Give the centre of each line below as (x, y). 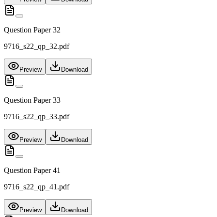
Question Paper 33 (32, 100)
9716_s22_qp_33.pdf (37, 117)
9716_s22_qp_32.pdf (37, 46)
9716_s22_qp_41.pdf (37, 187)
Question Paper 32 (32, 30)
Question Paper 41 (32, 170)
